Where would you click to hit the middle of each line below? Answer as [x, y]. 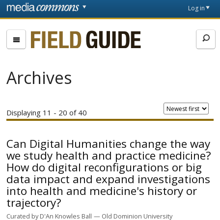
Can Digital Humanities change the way [109, 143]
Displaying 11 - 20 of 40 [47, 112]
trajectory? [34, 202]
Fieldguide [62, 36]
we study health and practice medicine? [109, 155]
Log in [196, 8]
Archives [40, 78]
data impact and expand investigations [109, 179]
